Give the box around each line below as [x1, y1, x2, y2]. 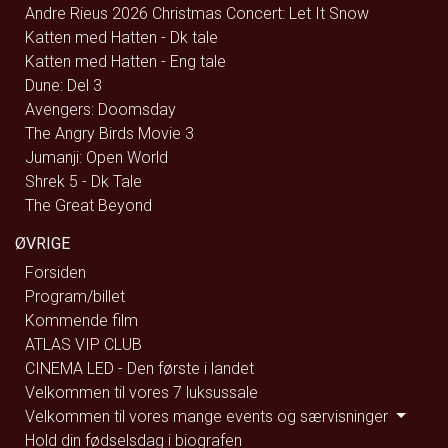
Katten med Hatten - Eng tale [25, 52, 226, 71]
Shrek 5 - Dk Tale [25, 172, 142, 191]
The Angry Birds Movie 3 [25, 124, 194, 143]
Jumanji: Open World [25, 148, 168, 167]
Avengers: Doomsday [25, 100, 176, 119]
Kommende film [25, 311, 138, 330]
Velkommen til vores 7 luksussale [25, 383, 258, 402]
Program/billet [25, 287, 125, 306]
